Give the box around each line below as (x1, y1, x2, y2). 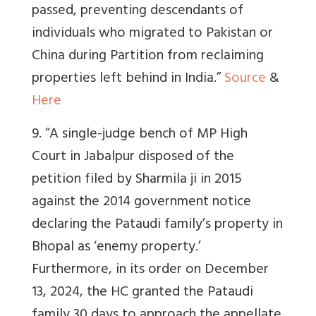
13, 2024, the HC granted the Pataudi (32, 279, 253, 306)
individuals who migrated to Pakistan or (32, 20, 273, 47)
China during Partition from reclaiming (32, 43, 264, 70)
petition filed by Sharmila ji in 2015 (32, 166, 242, 193)
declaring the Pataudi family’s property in (32, 212, 283, 238)
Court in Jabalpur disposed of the (32, 144, 234, 171)
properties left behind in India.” (32, 66, 224, 92)
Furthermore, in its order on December (32, 257, 269, 284)
